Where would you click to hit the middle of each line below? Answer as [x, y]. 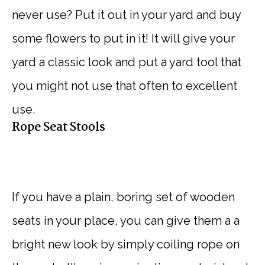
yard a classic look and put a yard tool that [127, 62]
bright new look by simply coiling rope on [126, 245]
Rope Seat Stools [59, 128]
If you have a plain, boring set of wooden [123, 197]
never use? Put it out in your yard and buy [126, 15]
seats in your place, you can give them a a [126, 221]
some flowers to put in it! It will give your [123, 39]
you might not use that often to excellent [125, 86]
